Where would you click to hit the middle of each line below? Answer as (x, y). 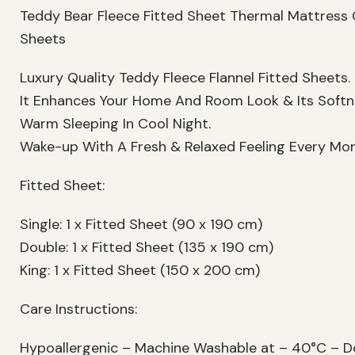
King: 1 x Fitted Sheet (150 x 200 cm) (140, 271)
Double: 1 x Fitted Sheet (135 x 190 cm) (147, 248)
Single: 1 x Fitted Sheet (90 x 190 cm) (141, 225)
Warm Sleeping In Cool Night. (115, 124)
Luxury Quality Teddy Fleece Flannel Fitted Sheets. (185, 78)
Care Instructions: (78, 309)
